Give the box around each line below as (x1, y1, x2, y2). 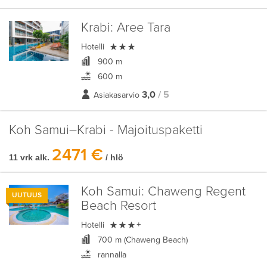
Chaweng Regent (144, 184, 246, 200)
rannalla (95, 250, 126, 260)
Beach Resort (80, 198, 156, 214)
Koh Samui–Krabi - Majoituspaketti (9, 122, 203, 138)
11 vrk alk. (9, 153, 49, 162)
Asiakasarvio (93, 90, 139, 100)
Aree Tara (113, 20, 170, 36)
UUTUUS (12, 191, 42, 200)
